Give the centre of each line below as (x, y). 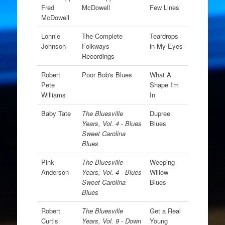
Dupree (160, 113)
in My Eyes (166, 46)
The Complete (102, 36)
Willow (159, 172)
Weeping (162, 162)
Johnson (53, 46)
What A (160, 75)
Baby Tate (56, 113)
